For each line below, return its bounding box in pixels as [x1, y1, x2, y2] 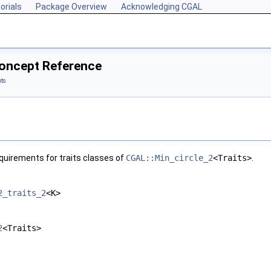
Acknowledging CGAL [121, 2, 202, 11]
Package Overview [36, 2, 107, 11]
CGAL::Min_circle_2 [126, 153, 213, 163]
